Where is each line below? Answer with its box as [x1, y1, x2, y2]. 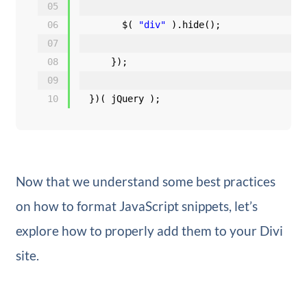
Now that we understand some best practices [15, 173, 275, 189]
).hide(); [171, 19, 221, 30]
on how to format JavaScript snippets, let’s [15, 197, 258, 214]
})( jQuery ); [88, 93, 160, 104]
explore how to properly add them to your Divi [15, 222, 283, 238]
